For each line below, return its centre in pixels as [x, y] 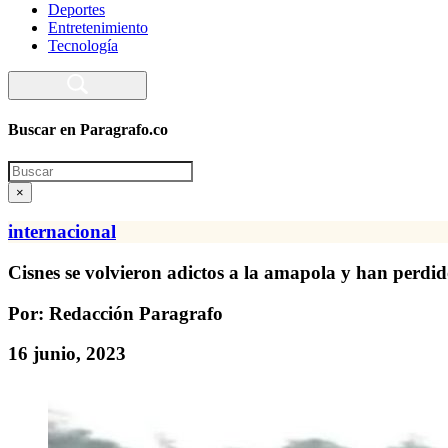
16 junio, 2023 [67, 354]
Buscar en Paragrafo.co [88, 130]
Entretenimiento [98, 27]
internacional [62, 232]
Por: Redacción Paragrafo [115, 313]
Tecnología [83, 45]
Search [28, 168]
